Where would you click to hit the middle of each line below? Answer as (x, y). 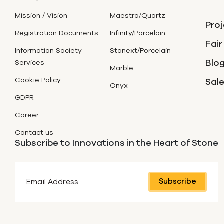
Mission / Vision (41, 16)
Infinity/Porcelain (138, 34)
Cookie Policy (38, 81)
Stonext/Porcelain (141, 51)
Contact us (34, 133)
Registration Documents (57, 34)
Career (27, 116)
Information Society (48, 51)
